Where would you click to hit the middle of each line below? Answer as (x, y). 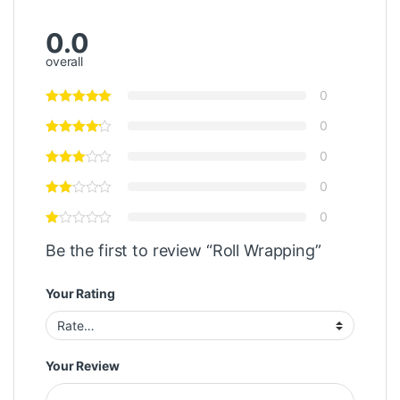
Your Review (83, 366)
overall (65, 62)
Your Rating (80, 294)
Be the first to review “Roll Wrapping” (183, 251)
